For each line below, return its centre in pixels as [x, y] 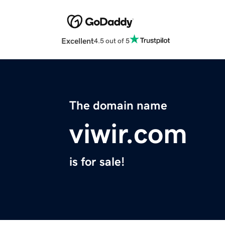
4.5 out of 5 [112, 40]
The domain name [118, 106]
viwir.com [128, 134]
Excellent [78, 41]
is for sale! [97, 162]
